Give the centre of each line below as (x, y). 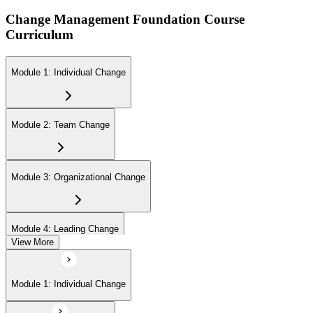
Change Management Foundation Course (125, 20)
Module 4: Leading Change (65, 229)
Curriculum (39, 35)
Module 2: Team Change (60, 124)
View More (32, 242)
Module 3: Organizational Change (78, 177)
